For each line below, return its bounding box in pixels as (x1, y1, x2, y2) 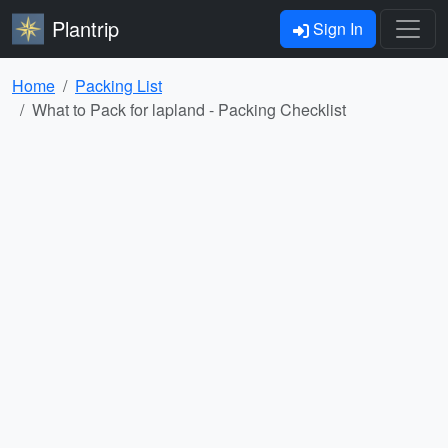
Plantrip (52, 14, 119, 43)
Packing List (75, 74, 162, 97)
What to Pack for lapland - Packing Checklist (32, 98, 346, 121)
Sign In (309, 17, 363, 40)
